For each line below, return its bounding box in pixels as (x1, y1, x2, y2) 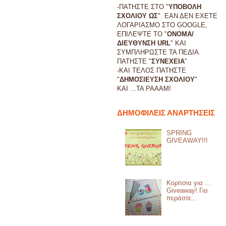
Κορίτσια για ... (166, 179, 211, 187)
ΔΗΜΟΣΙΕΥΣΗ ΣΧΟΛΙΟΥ (120, 76, 195, 84)
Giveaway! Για (166, 186, 208, 194)
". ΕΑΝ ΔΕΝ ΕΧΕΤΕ (158, 12, 217, 20)
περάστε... (166, 194, 198, 202)
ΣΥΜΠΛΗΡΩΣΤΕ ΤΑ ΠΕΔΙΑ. (117, 48, 201, 56)
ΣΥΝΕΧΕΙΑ (151, 58, 185, 66)
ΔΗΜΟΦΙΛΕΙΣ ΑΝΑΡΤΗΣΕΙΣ (117, 108, 215, 118)
